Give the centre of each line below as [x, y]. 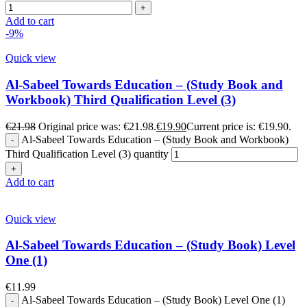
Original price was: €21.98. [97, 126]
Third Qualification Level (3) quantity [87, 153]
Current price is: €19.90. [239, 126]
